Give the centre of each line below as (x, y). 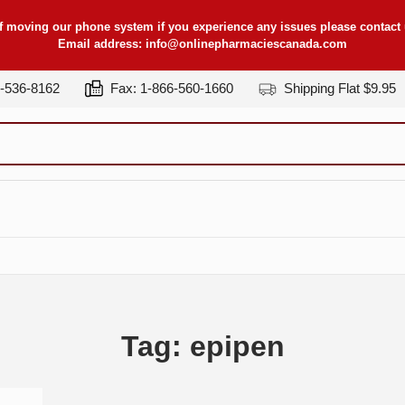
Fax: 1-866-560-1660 (170, 88)
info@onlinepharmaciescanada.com (246, 44)
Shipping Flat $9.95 (338, 88)
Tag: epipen (202, 346)
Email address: (102, 44)
